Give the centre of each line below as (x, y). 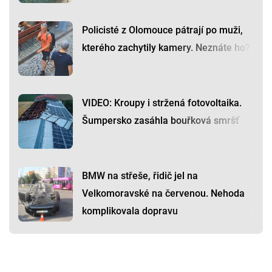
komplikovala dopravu (130, 211)
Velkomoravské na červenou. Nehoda (163, 194)
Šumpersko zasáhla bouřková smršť (161, 121)
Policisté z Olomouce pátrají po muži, (162, 30)
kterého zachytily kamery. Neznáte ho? (166, 48)
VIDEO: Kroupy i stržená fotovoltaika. (162, 103)
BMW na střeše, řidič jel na (140, 176)
